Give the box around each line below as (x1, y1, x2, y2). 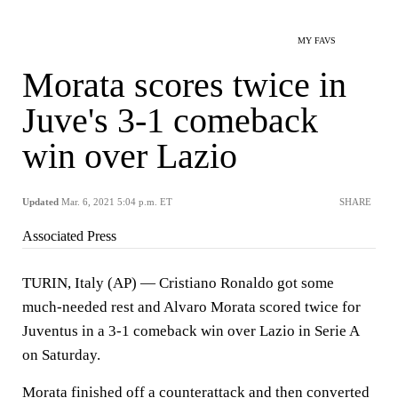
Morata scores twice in (22, 65, 346, 105)
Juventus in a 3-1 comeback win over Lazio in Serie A (22, 322, 359, 339)
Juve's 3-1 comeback (22, 100, 318, 140)
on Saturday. (22, 346, 100, 363)
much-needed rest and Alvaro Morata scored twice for (22, 298, 361, 315)
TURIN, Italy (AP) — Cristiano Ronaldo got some (22, 275, 334, 291)
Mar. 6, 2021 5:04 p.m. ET (61, 196, 172, 207)
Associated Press (22, 228, 116, 243)
